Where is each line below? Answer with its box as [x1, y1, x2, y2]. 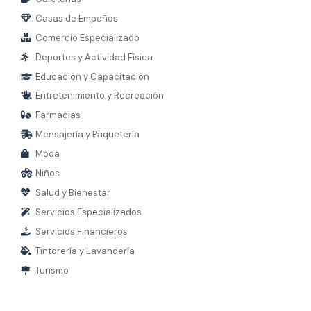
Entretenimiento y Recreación [35, 90, 165, 101]
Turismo [35, 264, 69, 276]
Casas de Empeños [35, 12, 119, 24]
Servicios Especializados [35, 206, 142, 218]
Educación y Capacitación [35, 71, 150, 83]
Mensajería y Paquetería [35, 128, 140, 140]
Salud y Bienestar [35, 187, 111, 199]
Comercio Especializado [35, 32, 140, 44]
